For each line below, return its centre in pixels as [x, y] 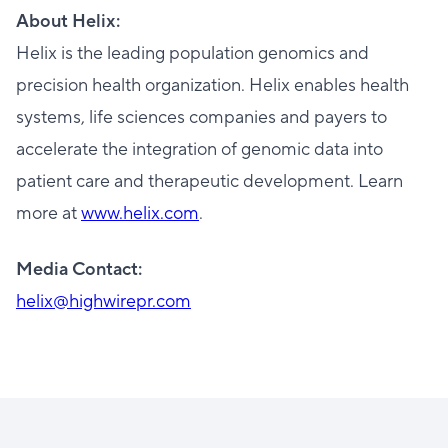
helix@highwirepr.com [103, 301]
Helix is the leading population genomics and [192, 53]
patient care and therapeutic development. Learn [209, 181]
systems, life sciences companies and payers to [201, 117]
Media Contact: [79, 269]
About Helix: [68, 21]
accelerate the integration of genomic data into [199, 149]
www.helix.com [140, 213]
